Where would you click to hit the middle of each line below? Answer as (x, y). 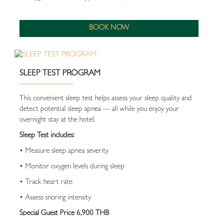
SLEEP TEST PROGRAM (60, 74)
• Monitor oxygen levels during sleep (72, 167)
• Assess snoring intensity (55, 198)
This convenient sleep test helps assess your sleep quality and (106, 99)
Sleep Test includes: (47, 136)
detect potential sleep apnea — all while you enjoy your (99, 110)
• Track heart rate (46, 183)
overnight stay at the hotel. (57, 120)
